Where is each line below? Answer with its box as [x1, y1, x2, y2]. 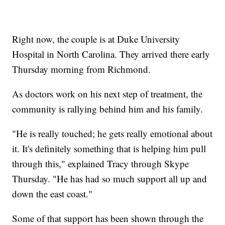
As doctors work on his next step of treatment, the [12, 87, 203, 100]
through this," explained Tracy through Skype [12, 157, 189, 170]
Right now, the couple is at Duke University [12, 33, 180, 46]
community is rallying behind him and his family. [12, 102, 203, 116]
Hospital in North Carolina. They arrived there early [12, 48, 210, 61]
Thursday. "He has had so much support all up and [12, 172, 207, 185]
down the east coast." [12, 187, 93, 200]
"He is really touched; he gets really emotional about [12, 127, 213, 140]
